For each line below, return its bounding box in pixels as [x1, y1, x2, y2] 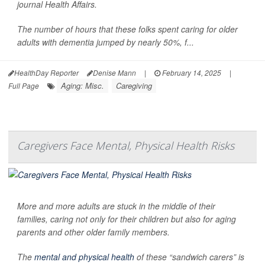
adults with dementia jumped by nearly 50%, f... [17, 35, 194, 48]
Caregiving [116, 79, 152, 91]
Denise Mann [93, 67, 136, 77]
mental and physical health [34, 250, 134, 263]
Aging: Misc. [61, 79, 104, 91]
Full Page [8, 80, 39, 91]
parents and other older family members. [17, 225, 170, 238]
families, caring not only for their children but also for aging [17, 212, 236, 225]
